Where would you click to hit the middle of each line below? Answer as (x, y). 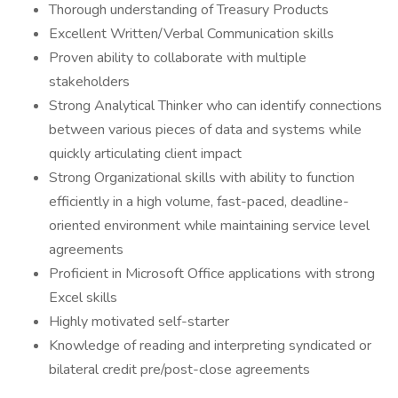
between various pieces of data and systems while (205, 130)
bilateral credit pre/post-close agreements (179, 370)
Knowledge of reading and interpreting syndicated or (210, 346)
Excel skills (83, 298)
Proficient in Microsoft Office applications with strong (212, 274)
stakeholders (89, 82)
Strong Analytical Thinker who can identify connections (215, 106)
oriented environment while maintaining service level (209, 226)
